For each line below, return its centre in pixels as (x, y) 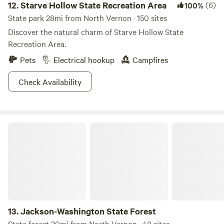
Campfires (150, 59)
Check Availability (50, 81)
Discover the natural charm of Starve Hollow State (96, 31)
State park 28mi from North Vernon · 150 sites (87, 17)
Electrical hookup (84, 59)
